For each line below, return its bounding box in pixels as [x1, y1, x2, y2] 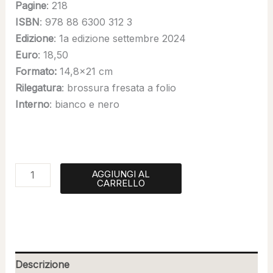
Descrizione [15, 258, 69, 271]
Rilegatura [15, 82, 62, 94]
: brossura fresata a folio [61, 82, 176, 94]
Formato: [15, 65, 60, 78]
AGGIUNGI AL [91, 168, 150, 180]
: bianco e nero [49, 98, 119, 111]
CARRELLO [96, 177, 145, 190]
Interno [15, 98, 49, 111]
